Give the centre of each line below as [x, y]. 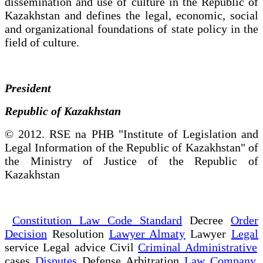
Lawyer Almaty [147, 233]
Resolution [78, 233]
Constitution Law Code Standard [97, 220]
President [32, 88]
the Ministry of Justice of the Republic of [131, 161]
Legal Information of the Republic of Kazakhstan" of [131, 147]
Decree [206, 220]
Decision [26, 233]
